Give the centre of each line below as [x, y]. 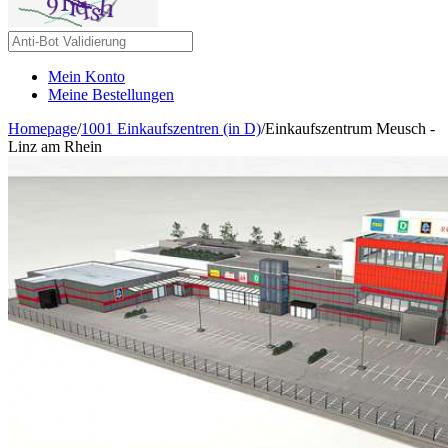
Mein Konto [86, 76]
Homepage [42, 128]
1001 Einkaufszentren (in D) [171, 128]
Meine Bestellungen [111, 94]
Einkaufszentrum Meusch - [350, 128]
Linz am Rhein [55, 146]
